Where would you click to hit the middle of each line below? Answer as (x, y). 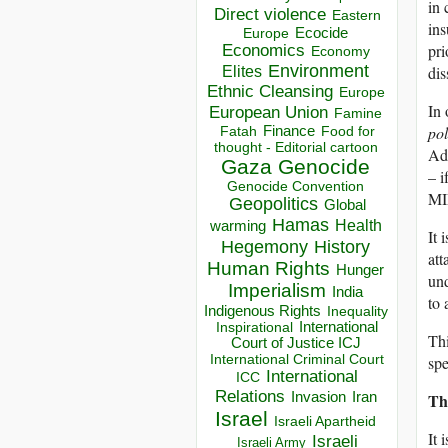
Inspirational (254, 327)
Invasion (318, 397)
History (342, 247)
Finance (288, 131)
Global (344, 205)
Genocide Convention (295, 187)
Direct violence (269, 14)
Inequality (357, 312)
